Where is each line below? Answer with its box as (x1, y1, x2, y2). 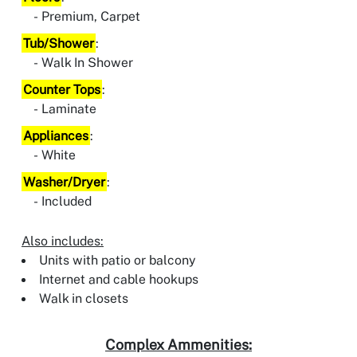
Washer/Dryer (23, 174, 105, 190)
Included (41, 193, 92, 210)
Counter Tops (23, 81, 100, 98)
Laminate (41, 100, 96, 117)
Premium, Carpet (41, 8, 140, 25)
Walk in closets (39, 290, 128, 307)
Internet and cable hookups (39, 271, 198, 288)
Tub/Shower (23, 35, 94, 52)
